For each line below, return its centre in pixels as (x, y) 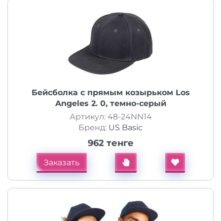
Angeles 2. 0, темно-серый (110, 103)
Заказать (61, 163)
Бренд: (93, 128)
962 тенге (110, 143)
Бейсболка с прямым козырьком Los (110, 92)
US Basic (126, 128)
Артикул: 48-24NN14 (110, 117)
